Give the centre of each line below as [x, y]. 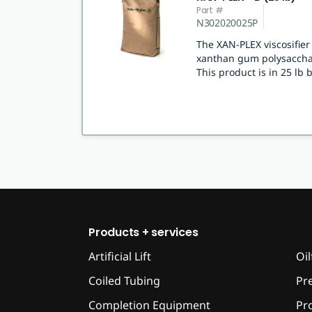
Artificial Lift [120, 257]
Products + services [143, 233]
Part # [210, 10]
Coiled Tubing [124, 281]
